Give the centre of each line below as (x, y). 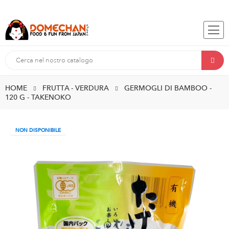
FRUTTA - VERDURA (76, 88)
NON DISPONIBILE (38, 130)
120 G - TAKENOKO (38, 97)
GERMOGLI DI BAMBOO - (168, 88)
